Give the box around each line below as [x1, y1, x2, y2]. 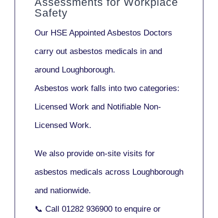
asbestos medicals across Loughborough [35, 167, 183, 177]
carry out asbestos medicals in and [35, 46, 162, 56]
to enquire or [112, 204, 161, 214]
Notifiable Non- [107, 102, 161, 111]
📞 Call [35, 204, 62, 214]
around [35, 65, 62, 74]
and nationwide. [35, 185, 91, 195]
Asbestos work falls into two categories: [35, 83, 180, 93]
